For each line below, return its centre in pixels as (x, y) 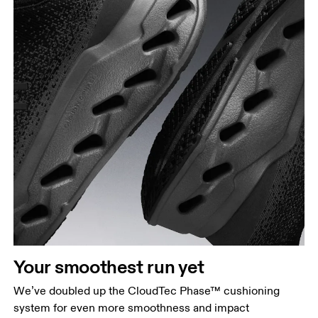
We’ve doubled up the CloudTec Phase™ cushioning (147, 291)
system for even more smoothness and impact (132, 308)
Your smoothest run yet (109, 266)
